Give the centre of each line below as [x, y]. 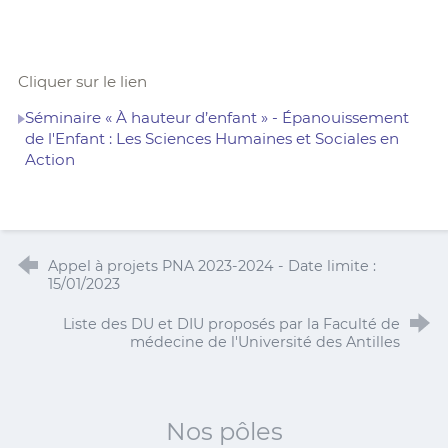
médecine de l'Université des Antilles [265, 341]
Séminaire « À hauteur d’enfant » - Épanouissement [216, 117]
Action [49, 159]
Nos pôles [224, 431]
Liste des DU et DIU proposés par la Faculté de [232, 323]
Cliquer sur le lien [82, 81]
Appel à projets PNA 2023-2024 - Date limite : [211, 265]
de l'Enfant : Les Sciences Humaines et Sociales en [211, 138]
